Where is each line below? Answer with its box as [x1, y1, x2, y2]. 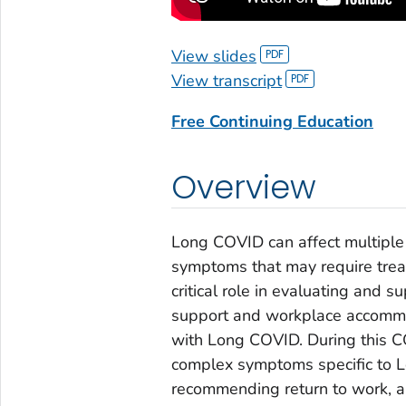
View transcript [170, 69, 282, 92]
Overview [170, 164, 316, 209]
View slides [170, 44, 256, 67]
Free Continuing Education [170, 110, 373, 132]
